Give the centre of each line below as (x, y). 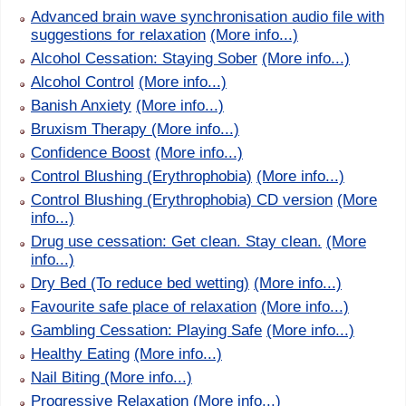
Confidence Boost (91, 152)
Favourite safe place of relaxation (144, 306)
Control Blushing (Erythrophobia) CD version (182, 199)
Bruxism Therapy (91, 129)
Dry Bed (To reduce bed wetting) (140, 283)
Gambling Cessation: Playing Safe (146, 330)
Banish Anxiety (81, 105)
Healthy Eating (80, 353)
